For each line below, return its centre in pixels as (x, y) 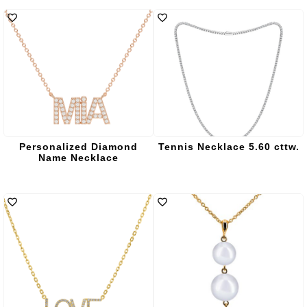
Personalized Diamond (78, 147)
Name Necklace (78, 158)
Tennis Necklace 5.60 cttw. (229, 147)
